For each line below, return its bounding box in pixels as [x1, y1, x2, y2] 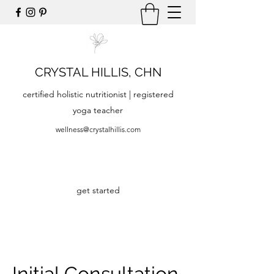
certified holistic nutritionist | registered [22, 89, 174, 100]
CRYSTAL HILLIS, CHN [34, 65, 161, 80]
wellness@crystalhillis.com [55, 125, 141, 134]
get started [76, 185, 120, 196]
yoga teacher [73, 105, 123, 116]
